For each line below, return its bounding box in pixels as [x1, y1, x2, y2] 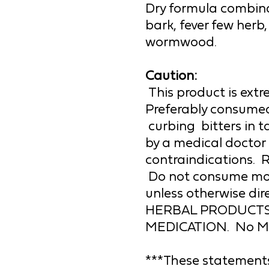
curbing [145, 118, 201, 134]
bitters [201, 118, 244, 134]
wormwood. [145, 34, 217, 50]
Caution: [145, 68, 197, 83]
